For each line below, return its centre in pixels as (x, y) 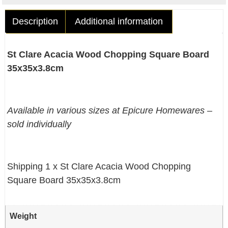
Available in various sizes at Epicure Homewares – (110, 110)
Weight (23, 216)
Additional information (119, 22)
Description (35, 22)
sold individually (39, 124)
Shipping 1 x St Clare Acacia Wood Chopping (99, 166)
